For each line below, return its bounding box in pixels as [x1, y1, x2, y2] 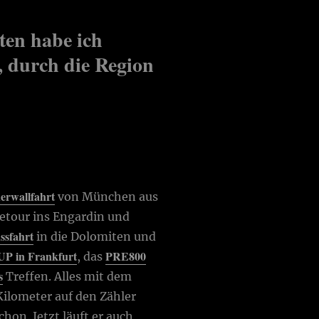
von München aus [55, 189, 159, 204]
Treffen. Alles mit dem [3, 268, 132, 283]
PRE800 [105, 247, 147, 264]
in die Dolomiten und [33, 229, 157, 244]
